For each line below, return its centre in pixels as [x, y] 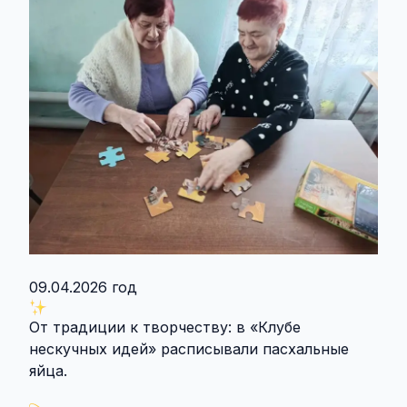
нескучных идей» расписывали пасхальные [189, 348]
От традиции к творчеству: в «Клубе [165, 327]
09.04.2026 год [83, 287]
